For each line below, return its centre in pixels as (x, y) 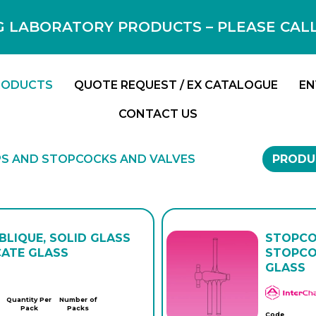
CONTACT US (158, 114)
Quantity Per (29, 299)
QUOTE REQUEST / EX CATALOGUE (176, 85)
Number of (78, 299)
